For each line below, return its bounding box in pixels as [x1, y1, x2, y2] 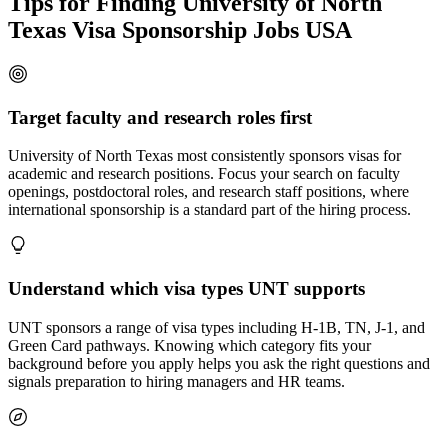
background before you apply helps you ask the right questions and [8, 354, 430, 372]
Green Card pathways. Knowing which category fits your [8, 336, 371, 354]
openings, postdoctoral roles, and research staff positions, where [8, 183, 409, 201]
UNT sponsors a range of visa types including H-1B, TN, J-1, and [8, 318, 425, 336]
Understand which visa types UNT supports [8, 278, 365, 300]
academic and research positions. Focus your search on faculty [8, 165, 400, 183]
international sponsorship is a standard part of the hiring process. [8, 201, 411, 219]
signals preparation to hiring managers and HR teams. [8, 372, 345, 390]
